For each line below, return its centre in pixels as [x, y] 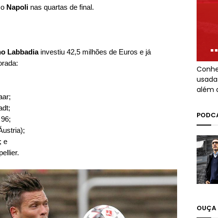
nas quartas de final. [61, 7]
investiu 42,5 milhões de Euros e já [95, 52]
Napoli [17, 7]
